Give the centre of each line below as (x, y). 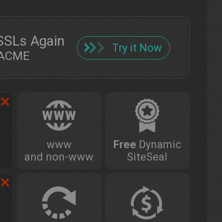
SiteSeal (147, 157)
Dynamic (159, 144)
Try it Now (137, 48)
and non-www (59, 157)
